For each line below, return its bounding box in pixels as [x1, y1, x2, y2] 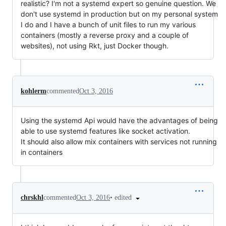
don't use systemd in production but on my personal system [21, 10, 218, 18]
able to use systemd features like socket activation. [21, 127, 190, 135]
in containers [21, 148, 63, 156]
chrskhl [21, 194, 43, 202]
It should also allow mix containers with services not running [21, 137, 217, 146]
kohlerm [21, 87, 46, 95]
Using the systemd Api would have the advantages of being [21, 116, 218, 125]
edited [115, 194, 134, 201]
